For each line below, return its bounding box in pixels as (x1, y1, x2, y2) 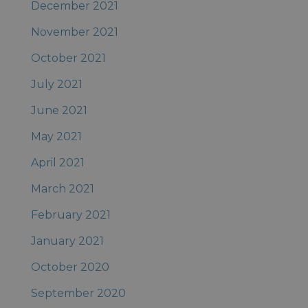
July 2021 (30, 78, 82, 91)
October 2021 (30, 52, 106, 65)
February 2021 (30, 208, 111, 221)
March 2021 (30, 182, 94, 195)
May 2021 (30, 130, 82, 143)
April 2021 (30, 156, 85, 169)
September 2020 (30, 287, 126, 300)
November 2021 (30, 25, 118, 38)
